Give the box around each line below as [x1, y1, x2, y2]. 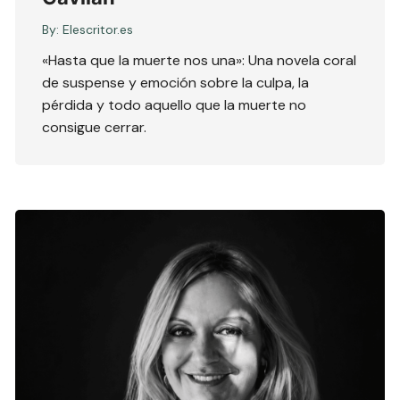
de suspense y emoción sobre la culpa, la [42, 72, 310, 92]
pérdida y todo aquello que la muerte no [42, 95, 307, 114]
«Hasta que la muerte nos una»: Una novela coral [42, 50, 357, 70]
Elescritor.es [62, 21, 134, 37]
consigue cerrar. [42, 117, 147, 137]
